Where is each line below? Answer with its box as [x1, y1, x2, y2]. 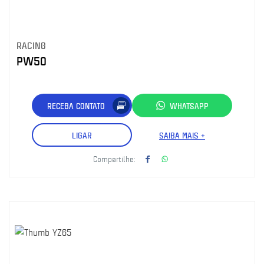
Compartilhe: [93, 153, 136, 164]
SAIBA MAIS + [159, 129, 205, 141]
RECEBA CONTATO [47, 100, 105, 111]
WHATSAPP [170, 100, 209, 111]
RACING [16, 39, 46, 51]
